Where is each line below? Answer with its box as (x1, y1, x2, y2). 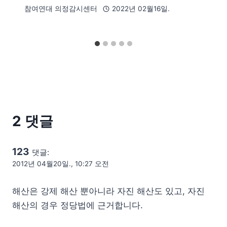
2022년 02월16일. (111, 5, 170, 13)
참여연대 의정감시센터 (24, 5, 97, 13)
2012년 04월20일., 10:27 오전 (12, 160, 109, 168)
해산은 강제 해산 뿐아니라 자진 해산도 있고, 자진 (12, 186, 205, 197)
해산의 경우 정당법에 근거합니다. (12, 200, 143, 211)
